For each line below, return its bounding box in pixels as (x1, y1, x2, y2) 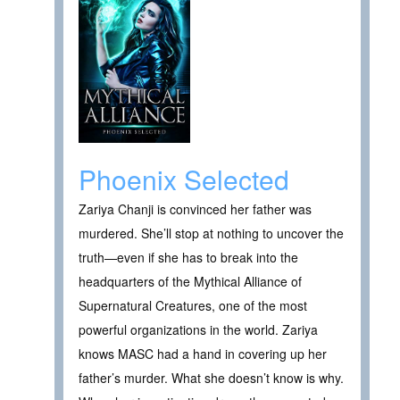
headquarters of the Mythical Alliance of (79, 271, 302, 290)
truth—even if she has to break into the (79, 247, 298, 266)
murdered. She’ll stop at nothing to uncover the (79, 223, 344, 242)
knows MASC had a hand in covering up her (79, 344, 327, 362)
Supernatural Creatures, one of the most (79, 296, 307, 314)
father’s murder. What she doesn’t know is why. (79, 368, 344, 387)
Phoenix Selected (79, 159, 289, 198)
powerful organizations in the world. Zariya (79, 320, 318, 338)
